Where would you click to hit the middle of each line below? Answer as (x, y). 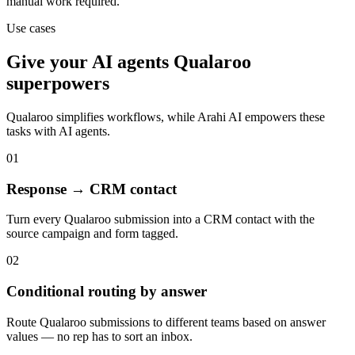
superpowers (58, 83)
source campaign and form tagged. (92, 234)
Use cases (31, 29)
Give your (49, 61)
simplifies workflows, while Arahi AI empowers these (189, 116)
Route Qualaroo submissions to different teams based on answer (166, 322)
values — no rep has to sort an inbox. (99, 336)
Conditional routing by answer (107, 292)
